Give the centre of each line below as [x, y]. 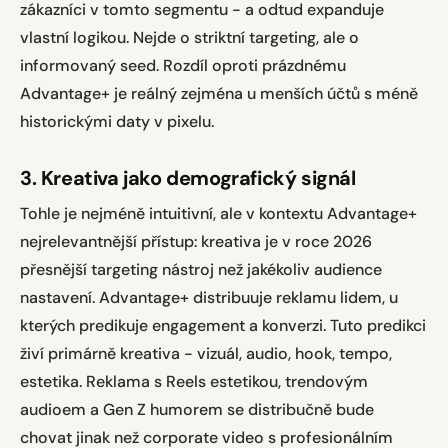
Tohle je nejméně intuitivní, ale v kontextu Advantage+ [218, 213]
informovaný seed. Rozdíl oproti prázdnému [183, 65]
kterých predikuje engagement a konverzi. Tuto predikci [223, 325]
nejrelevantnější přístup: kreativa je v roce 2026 [196, 241]
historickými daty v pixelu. [117, 121]
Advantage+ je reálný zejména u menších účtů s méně [219, 93]
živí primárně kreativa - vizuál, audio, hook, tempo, [206, 353]
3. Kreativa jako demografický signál [188, 178]
